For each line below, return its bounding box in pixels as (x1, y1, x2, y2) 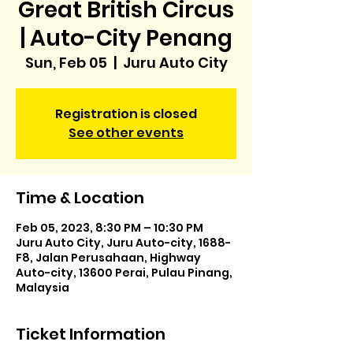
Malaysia (16, 280, 69, 295)
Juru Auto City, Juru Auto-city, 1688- (16, 235, 231, 251)
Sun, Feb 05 (24, 53, 107, 72)
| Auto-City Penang (20, 23, 232, 54)
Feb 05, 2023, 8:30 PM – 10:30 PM (16, 220, 203, 236)
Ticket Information (16, 323, 165, 345)
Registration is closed (55, 105, 197, 123)
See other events (69, 124, 184, 142)
